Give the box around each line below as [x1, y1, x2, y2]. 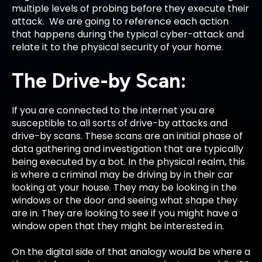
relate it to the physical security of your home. [12, 40, 226, 54]
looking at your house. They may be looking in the [12, 180, 237, 194]
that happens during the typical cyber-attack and [12, 27, 244, 42]
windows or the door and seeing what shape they [12, 193, 237, 207]
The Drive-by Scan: [12, 68, 186, 93]
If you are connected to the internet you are [12, 103, 215, 117]
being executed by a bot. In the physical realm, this [12, 154, 245, 168]
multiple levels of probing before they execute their [12, 2, 249, 16]
